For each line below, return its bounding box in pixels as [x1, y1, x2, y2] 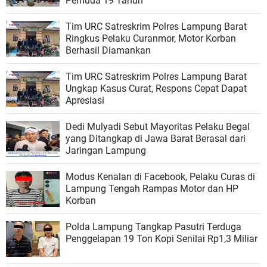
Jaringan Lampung [66, 144, 146, 156]
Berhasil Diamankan [66, 44, 151, 56]
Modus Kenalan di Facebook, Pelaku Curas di [66, 170, 255, 182]
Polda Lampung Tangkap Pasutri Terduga [66, 221, 241, 232]
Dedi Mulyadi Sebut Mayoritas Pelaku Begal [66, 120, 250, 132]
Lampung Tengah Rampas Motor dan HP [66, 182, 238, 194]
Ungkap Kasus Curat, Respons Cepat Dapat [66, 82, 247, 94]
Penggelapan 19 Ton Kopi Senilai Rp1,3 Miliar [66, 232, 257, 244]
